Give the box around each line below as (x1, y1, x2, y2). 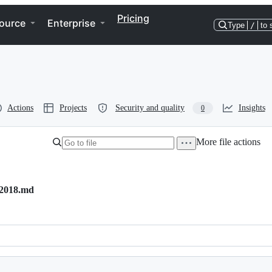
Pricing (117, 12, 149, 24)
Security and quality (115, 103, 185, 112)
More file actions (196, 137, 261, 147)
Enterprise (47, 17, 95, 29)
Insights (238, 103, 265, 112)
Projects (59, 103, 87, 112)
